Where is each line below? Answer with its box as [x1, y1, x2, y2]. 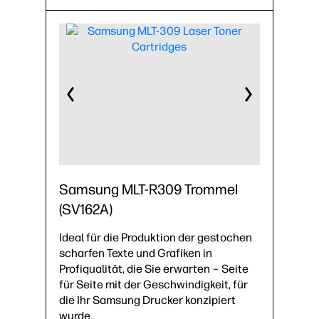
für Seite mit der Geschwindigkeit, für [59, 278, 248, 291]
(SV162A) [59, 201, 113, 218]
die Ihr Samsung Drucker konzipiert [59, 293, 236, 307]
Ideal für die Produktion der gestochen [59, 231, 252, 244]
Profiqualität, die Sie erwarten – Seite [59, 262, 249, 276]
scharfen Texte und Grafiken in [59, 246, 212, 260]
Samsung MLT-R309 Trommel [59, 181, 238, 198]
